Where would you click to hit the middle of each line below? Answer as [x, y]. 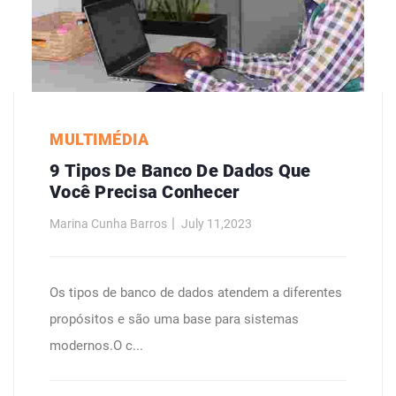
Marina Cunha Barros [108, 223]
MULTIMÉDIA [99, 139]
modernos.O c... [96, 345]
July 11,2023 [217, 223]
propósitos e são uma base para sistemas [174, 319]
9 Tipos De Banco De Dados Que [180, 170]
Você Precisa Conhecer [145, 191]
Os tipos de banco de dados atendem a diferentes [196, 292]
